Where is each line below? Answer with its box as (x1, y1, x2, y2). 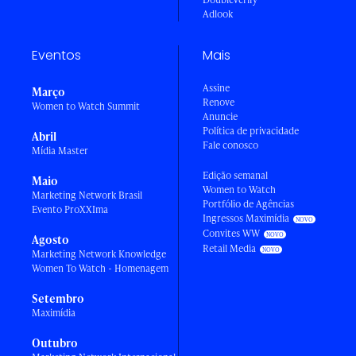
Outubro (32, 335, 78, 351)
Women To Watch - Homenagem (32, 261, 168, 276)
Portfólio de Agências (203, 197, 294, 211)
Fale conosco (203, 138, 258, 153)
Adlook (203, 7, 233, 21)
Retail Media (203, 242, 256, 256)
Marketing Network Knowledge (32, 247, 166, 261)
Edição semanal (203, 168, 268, 183)
